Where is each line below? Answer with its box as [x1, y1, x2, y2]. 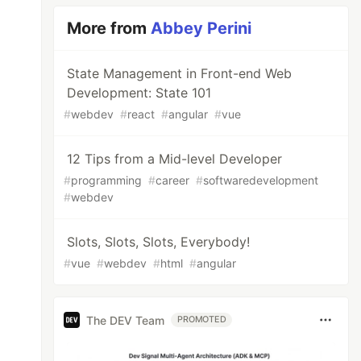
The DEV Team [86, 313, 165, 327]
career [156, 173, 190, 187]
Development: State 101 [67, 85, 212, 101]
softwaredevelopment [203, 173, 319, 187]
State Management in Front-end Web [67, 65, 293, 81]
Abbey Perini [151, 19, 252, 38]
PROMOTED [177, 314, 226, 325]
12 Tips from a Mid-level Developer [67, 151, 283, 167]
